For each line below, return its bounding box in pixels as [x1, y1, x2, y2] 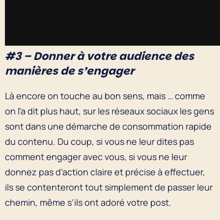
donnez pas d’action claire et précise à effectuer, [5, 165, 205, 178]
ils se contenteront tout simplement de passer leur [5, 181, 213, 193]
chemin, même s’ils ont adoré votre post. [5, 196, 171, 208]
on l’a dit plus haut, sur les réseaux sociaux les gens [5, 105, 214, 117]
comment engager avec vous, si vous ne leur [5, 150, 187, 163]
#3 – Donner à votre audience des [5, 48, 194, 64]
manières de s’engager [5, 63, 134, 79]
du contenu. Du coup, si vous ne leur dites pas [5, 135, 194, 147]
